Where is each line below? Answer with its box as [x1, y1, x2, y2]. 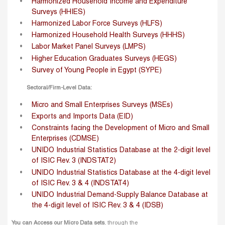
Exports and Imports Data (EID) [32, 113, 133, 120]
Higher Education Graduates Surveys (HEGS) [32, 55, 177, 62]
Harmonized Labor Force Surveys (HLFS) [32, 20, 162, 27]
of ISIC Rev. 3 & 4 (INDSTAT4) [32, 180, 129, 187]
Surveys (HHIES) [32, 9, 85, 16]
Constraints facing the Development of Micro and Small [32, 125, 209, 132]
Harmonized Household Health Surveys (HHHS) [32, 32, 185, 39]
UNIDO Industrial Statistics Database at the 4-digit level [32, 169, 210, 176]
